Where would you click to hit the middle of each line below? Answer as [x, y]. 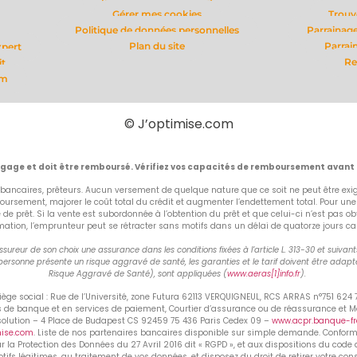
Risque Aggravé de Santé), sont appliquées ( [138, 273]
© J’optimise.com [178, 124]
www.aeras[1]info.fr [264, 273]
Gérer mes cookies [157, 14]
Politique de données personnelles [157, 29]
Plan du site [157, 45]
